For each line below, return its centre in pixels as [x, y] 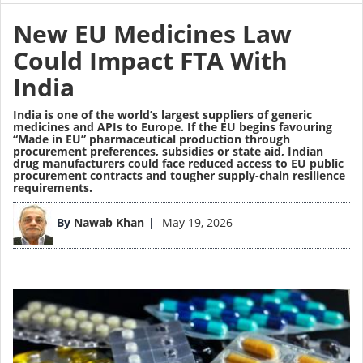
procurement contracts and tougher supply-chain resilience [179, 176]
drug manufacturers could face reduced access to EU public [178, 164]
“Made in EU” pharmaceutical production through [152, 139]
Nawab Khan [109, 223]
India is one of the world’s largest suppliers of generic [162, 115]
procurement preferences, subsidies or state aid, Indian [168, 152]
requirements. [53, 188]
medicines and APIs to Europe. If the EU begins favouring [173, 127]
